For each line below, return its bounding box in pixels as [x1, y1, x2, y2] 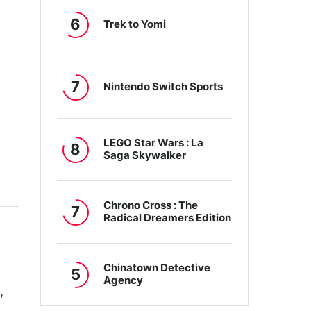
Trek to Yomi [103, 19, 167, 30]
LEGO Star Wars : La [103, 137, 204, 149]
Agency [103, 275, 144, 286]
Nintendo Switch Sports [103, 81, 224, 92]
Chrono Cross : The [103, 200, 199, 211]
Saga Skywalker [103, 150, 187, 161]
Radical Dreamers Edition [103, 212, 232, 224]
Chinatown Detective [103, 262, 211, 274]
